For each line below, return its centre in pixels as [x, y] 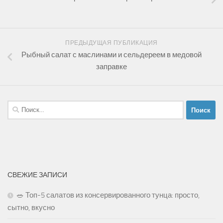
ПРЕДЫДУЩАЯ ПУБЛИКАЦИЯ [111, 43]
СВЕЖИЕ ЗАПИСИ [37, 175]
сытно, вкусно [31, 208]
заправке [111, 67]
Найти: [18, 106]
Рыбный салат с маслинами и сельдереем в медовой [111, 55]
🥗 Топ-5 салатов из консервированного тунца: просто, [108, 195]
